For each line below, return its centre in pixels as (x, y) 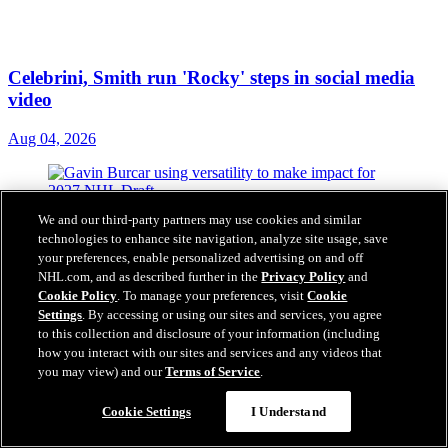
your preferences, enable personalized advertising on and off (201, 257)
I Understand (288, 411)
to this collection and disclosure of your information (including (209, 333)
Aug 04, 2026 (52, 138)
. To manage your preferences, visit (212, 295)
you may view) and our (102, 371)
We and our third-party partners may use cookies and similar (200, 219)
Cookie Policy (78, 295)
